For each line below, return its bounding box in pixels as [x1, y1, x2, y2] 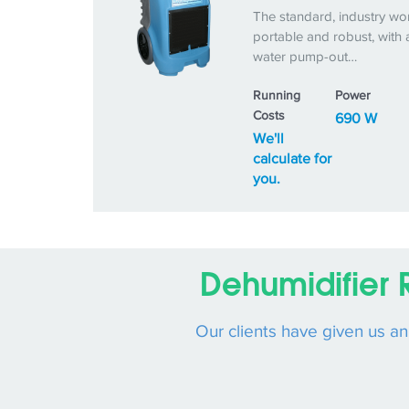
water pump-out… [252, 48, 357, 65]
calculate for [252, 151, 331, 167]
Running [252, 88, 300, 103]
